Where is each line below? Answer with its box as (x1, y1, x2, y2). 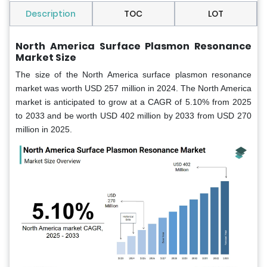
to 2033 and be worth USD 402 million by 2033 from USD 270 (15, 111, 252, 121)
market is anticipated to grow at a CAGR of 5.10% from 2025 (15, 97, 252, 107)
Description (26, 8, 76, 20)
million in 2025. (15, 125, 72, 135)
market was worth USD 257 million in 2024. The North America (15, 83, 252, 94)
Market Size (15, 51, 76, 65)
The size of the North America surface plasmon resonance (15, 70, 252, 80)
